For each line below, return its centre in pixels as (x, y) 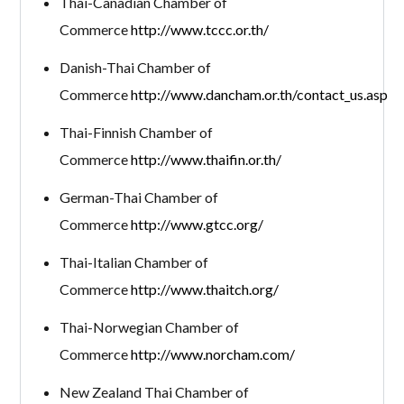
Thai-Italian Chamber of (133, 262)
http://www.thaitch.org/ (204, 289)
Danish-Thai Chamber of (135, 67)
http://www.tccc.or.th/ (199, 29)
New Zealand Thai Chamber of (154, 391)
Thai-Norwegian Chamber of (149, 326)
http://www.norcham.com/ (212, 353)
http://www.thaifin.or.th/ (206, 159)
